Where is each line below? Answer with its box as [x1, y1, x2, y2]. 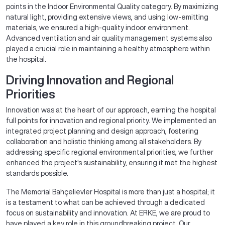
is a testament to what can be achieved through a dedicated [6, 199, 205, 206]
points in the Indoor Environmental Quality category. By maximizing [6, 3, 218, 10]
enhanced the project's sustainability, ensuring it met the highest [6, 159, 217, 166]
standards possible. [6, 170, 68, 177]
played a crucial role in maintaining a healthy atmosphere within [6, 45, 210, 52]
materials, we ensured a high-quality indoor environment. [6, 24, 190, 31]
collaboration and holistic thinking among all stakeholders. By [6, 138, 201, 145]
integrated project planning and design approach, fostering [6, 128, 198, 135]
